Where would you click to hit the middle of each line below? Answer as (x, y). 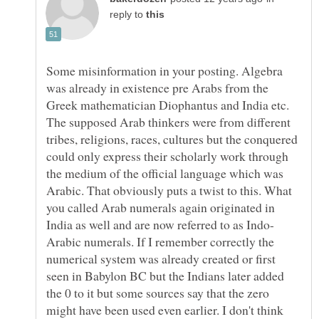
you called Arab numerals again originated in (161, 207)
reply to (128, 14)
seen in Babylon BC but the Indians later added (165, 275)
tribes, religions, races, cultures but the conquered (172, 138)
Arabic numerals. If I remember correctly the (160, 241)
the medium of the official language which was (165, 173)
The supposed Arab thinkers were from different (168, 121)
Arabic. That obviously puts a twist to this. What (169, 190)
